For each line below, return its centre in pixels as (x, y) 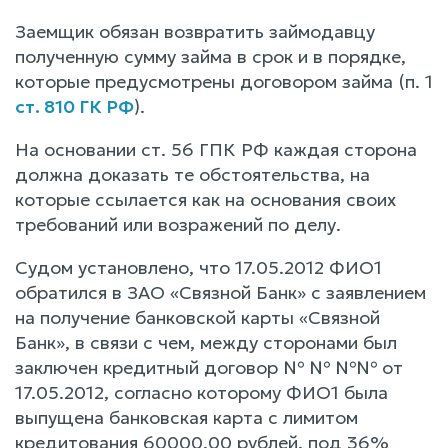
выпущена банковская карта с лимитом (186, 417)
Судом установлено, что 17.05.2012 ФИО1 (198, 267)
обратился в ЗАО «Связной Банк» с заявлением (220, 292)
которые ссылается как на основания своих (205, 199)
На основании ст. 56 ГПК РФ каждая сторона (216, 149)
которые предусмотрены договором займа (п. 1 (224, 81)
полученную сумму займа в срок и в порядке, (210, 56)
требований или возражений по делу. (178, 224)
